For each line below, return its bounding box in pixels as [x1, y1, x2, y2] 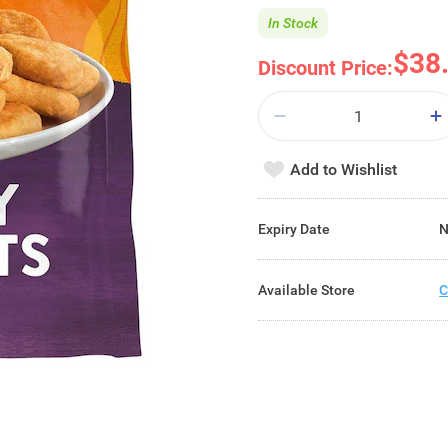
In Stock [268, 14, 319, 31]
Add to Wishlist [290, 159, 398, 179]
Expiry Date [258, 220, 331, 237]
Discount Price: [258, 56, 394, 80]
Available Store [258, 281, 356, 298]
